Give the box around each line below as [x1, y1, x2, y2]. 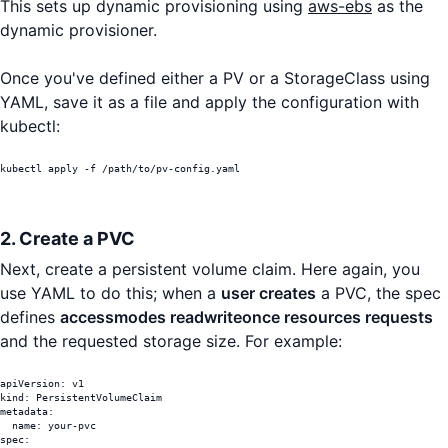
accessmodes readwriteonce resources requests [60, 307, 433, 328]
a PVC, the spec [316, 283, 441, 304]
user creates [221, 283, 316, 304]
